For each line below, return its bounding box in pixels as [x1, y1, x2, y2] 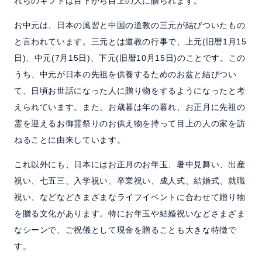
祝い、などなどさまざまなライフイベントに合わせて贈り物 [13, 192, 246, 202]
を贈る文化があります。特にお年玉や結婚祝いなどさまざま [13, 209, 246, 219]
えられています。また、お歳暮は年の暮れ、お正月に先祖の [13, 102, 246, 112]
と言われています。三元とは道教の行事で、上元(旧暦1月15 [13, 37, 247, 47]
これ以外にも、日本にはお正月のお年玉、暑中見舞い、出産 [13, 160, 246, 170]
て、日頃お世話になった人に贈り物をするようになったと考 [13, 86, 246, 96]
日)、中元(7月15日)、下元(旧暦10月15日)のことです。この [13, 53, 246, 63]
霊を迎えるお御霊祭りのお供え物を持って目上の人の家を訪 [13, 119, 246, 129]
